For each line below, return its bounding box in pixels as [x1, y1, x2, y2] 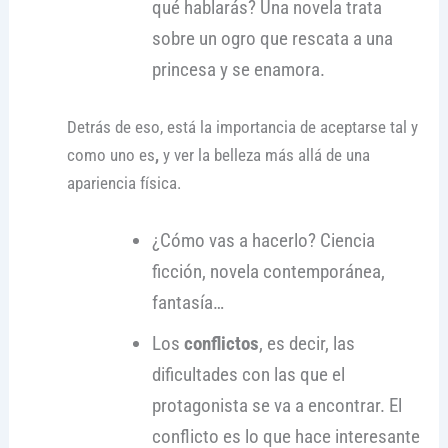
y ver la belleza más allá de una [158, 145, 370, 166]
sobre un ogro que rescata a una [152, 26, 394, 50]
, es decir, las [259, 332, 356, 356]
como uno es [66, 145, 155, 166]
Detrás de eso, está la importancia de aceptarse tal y [66, 117, 418, 138]
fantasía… [152, 291, 225, 315]
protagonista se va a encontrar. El [152, 394, 403, 418]
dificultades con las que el [152, 363, 346, 387]
